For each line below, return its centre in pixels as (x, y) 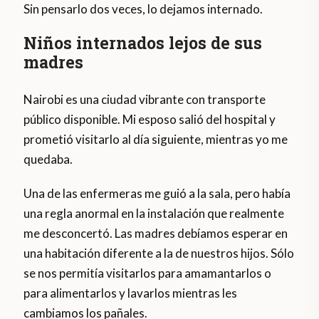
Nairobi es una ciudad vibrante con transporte (145, 100)
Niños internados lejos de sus (143, 43)
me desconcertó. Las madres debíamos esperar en (156, 234)
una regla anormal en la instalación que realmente (154, 214)
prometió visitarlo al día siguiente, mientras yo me (156, 140)
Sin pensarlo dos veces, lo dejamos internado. (143, 9)
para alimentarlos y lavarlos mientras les (131, 293)
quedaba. (48, 159)
